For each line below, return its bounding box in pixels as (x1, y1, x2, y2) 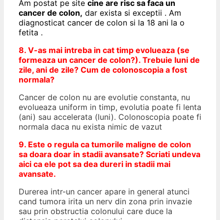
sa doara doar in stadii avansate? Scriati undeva (19, 149, 200, 159)
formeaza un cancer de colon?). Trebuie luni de (19, 55, 200, 65)
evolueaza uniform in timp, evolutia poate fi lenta (19, 102, 201, 112)
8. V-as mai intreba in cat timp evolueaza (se (19, 45, 190, 55)
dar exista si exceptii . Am (82, 7, 181, 18)
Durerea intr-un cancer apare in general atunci (19, 186, 190, 196)
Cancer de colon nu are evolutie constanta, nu (19, 92, 190, 102)
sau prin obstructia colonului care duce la (19, 206, 172, 216)
